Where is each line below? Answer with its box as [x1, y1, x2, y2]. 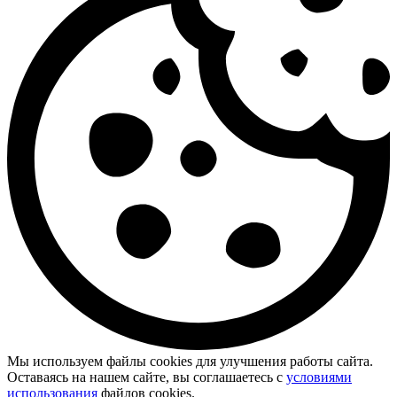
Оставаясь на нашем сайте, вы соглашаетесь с [7, 369, 286, 385]
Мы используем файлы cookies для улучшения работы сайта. [7, 353, 373, 369]
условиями [286, 369, 352, 385]
